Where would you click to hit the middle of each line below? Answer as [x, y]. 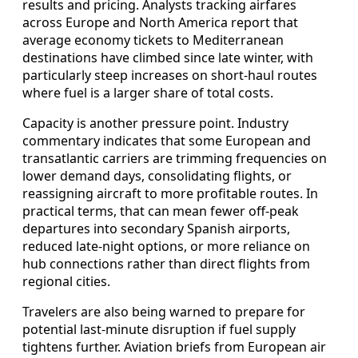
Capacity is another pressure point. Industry [155, 123]
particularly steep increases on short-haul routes [170, 75]
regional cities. [66, 281]
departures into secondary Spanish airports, [156, 228]
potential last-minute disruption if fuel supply [159, 329]
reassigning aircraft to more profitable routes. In [170, 193]
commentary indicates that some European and [167, 140]
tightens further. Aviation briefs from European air [174, 346]
